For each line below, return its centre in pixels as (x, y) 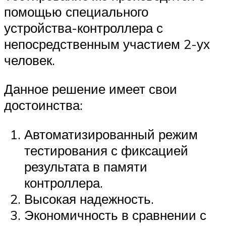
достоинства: (43, 105)
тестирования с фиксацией (106, 150)
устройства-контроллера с (83, 27)
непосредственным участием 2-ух (107, 44)
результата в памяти (86, 166)
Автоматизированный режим (111, 134)
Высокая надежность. (89, 199)
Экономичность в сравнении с (115, 215)
